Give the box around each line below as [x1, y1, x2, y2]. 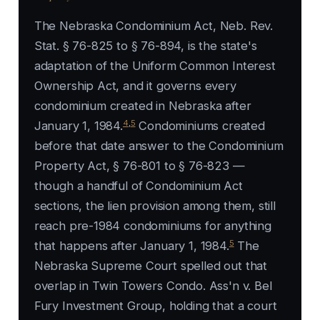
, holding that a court [162, 299, 277, 314]
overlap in [34, 279, 92, 294]
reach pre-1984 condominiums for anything [34, 219, 271, 234]
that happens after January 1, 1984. [34, 239, 229, 254]
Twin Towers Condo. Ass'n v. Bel [91, 279, 272, 294]
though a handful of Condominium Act [34, 179, 243, 194]
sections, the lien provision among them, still [34, 199, 276, 214]
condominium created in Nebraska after [34, 99, 251, 114]
